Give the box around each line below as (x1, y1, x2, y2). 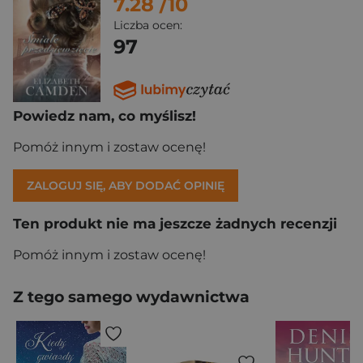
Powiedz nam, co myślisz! (13, 107, 196, 124)
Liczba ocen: (113, 18, 182, 32)
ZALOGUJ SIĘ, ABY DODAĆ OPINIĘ (27, 177, 224, 193)
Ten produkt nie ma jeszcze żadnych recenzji (13, 215, 337, 232)
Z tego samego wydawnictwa (13, 287, 250, 306)
